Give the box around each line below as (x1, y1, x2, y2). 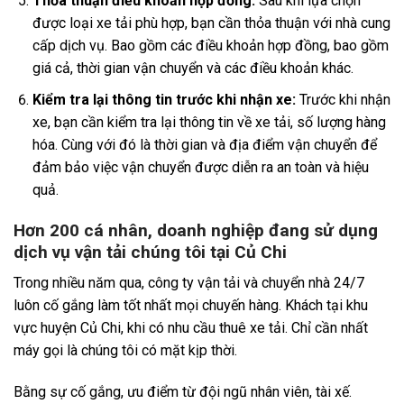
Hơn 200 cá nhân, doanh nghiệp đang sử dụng (14, 219, 378, 241)
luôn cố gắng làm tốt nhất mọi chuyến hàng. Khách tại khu (14, 297, 368, 315)
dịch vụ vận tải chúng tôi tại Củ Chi (14, 241, 287, 262)
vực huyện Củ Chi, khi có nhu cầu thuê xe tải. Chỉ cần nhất (14, 319, 368, 337)
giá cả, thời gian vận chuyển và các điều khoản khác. (32, 60, 353, 78)
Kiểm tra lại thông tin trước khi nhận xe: (32, 91, 296, 109)
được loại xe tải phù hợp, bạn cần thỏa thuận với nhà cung (32, 14, 390, 32)
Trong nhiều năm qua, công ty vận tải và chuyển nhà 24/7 (14, 274, 364, 292)
